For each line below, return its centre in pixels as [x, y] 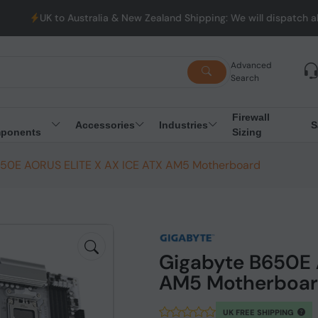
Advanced [251, 65]
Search [245, 78]
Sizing [247, 132]
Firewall [251, 117]
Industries [183, 125]
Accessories [105, 125]
